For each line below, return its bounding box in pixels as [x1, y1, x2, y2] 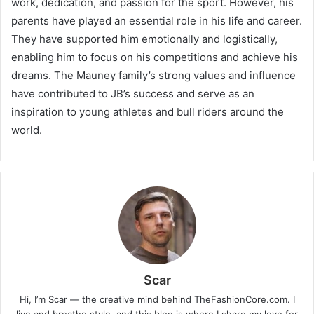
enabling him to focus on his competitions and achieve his [11, 50, 298, 64]
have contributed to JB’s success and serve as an [11, 86, 254, 100]
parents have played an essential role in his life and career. [11, 13, 302, 27]
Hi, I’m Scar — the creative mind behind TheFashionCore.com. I [19, 293, 295, 305]
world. [11, 123, 42, 137]
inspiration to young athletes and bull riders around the [11, 104, 284, 118]
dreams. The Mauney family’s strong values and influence [11, 68, 296, 82]
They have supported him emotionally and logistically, [11, 32, 278, 46]
